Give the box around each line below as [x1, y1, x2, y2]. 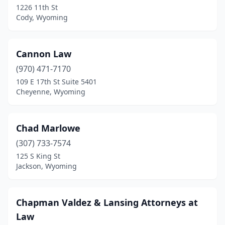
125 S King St [16, 151, 60, 161]
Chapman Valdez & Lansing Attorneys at [16, 196, 198, 208]
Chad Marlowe [16, 122, 80, 134]
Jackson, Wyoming [16, 161, 77, 171]
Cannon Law [16, 48, 71, 60]
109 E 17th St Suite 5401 [16, 77, 97, 86]
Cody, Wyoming [16, 13, 68, 22]
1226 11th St [16, 3, 58, 12]
